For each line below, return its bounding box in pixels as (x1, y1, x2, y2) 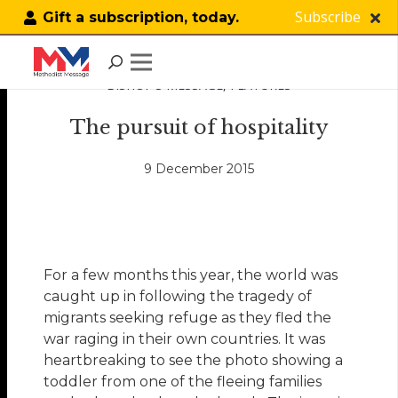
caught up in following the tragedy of (44, 288, 313, 306)
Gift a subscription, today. (42, 9, 239, 26)
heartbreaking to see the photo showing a (44, 352, 344, 370)
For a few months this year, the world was (44, 267, 338, 284)
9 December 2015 (144, 161, 254, 178)
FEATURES (230, 76, 291, 93)
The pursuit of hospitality (69, 115, 329, 139)
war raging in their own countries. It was (44, 330, 326, 348)
